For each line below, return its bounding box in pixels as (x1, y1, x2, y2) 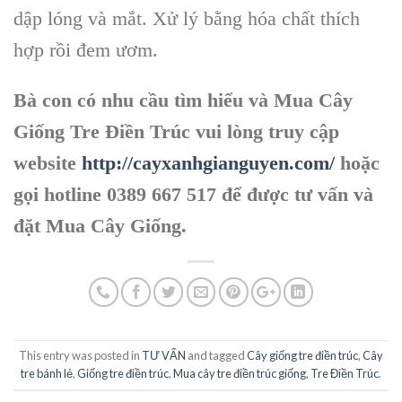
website (13, 151, 82, 174)
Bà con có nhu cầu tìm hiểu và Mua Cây (13, 88, 353, 111)
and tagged (186, 348, 247, 363)
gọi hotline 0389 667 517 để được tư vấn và (13, 182, 373, 205)
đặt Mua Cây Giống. (13, 214, 187, 237)
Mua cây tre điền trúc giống (173, 366, 306, 381)
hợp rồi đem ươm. (13, 39, 158, 62)
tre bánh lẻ (21, 366, 73, 381)
